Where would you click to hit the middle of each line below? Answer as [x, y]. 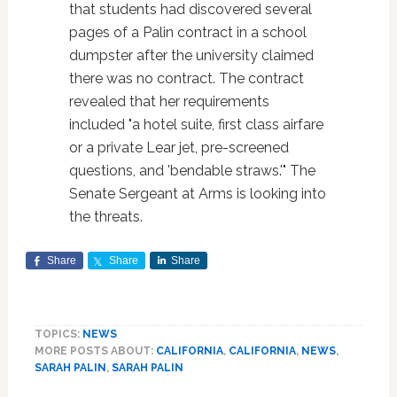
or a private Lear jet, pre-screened [179, 148]
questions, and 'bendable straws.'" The [192, 171]
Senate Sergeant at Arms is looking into [197, 194]
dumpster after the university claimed [191, 55]
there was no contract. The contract [186, 78]
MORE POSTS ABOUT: [95, 351]
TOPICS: [58, 334]
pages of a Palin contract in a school [187, 32]
